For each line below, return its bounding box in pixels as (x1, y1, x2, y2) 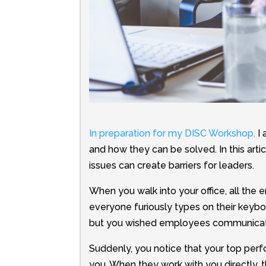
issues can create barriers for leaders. (88, 160, 254, 172)
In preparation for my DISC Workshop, (88, 128, 255, 140)
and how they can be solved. (88, 144, 219, 156)
